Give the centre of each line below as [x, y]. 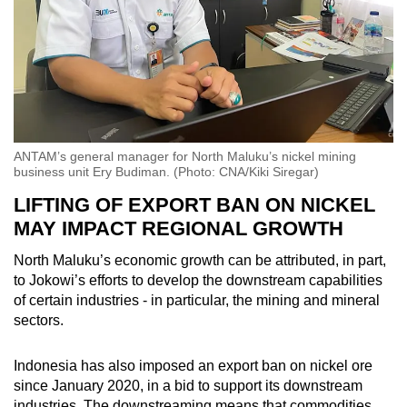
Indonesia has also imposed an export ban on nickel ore [193, 366]
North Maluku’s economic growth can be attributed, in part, [200, 261]
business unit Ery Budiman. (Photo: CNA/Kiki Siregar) [166, 172]
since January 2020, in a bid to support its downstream [188, 386]
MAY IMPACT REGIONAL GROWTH [181, 229]
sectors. [40, 321]
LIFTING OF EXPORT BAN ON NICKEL [194, 205]
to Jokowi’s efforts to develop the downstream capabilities [198, 281]
